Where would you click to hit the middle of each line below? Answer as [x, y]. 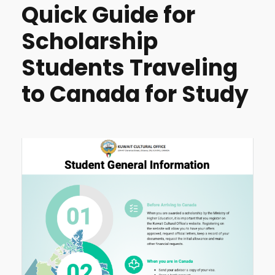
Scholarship [90, 41]
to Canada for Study [137, 94]
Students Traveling [130, 68]
